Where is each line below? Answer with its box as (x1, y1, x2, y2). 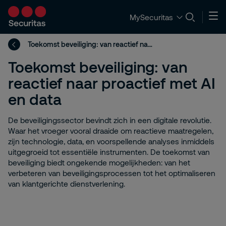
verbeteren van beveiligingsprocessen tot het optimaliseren (8, 168, 215, 178)
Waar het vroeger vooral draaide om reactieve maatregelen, (8, 126, 213, 135)
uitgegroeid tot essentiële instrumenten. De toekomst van (8, 147, 210, 156)
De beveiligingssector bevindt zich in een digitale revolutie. (8, 116, 211, 125)
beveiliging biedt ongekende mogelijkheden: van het (8, 158, 190, 167)
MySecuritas (130, 12, 173, 22)
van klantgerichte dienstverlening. (8, 179, 125, 188)
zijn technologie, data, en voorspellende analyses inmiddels (8, 137, 214, 146)
